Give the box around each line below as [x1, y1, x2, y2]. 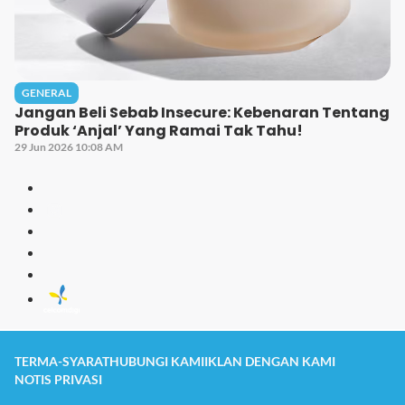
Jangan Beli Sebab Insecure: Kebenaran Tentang [14, 102, 390, 124]
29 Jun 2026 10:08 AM [14, 140, 123, 155]
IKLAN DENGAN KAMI [204, 353, 335, 370]
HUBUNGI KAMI [109, 353, 204, 370]
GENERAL [22, 86, 71, 100]
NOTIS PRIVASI [14, 372, 102, 388]
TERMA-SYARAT [14, 353, 109, 370]
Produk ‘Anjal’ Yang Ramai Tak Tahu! [14, 120, 303, 142]
